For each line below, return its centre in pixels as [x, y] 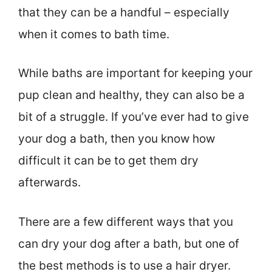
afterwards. [49, 183]
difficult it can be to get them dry [108, 161]
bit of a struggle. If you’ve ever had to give [134, 117]
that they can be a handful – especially [124, 12]
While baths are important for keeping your [135, 73]
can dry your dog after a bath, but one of [129, 243]
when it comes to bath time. [94, 34]
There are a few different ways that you [126, 222]
